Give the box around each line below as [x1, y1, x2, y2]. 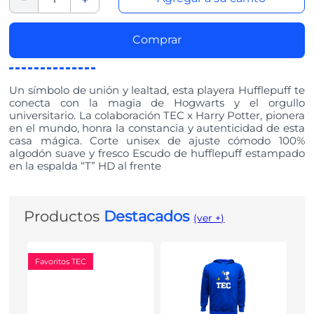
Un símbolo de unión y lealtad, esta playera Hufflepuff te [9, 83, 305, 97]
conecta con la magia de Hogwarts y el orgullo [9, 96, 305, 110]
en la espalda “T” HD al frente [9, 159, 162, 173]
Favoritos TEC [35, 257, 87, 267]
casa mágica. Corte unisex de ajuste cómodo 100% [9, 134, 305, 148]
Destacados [104, 207, 190, 226]
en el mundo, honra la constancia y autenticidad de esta [9, 121, 305, 135]
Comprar [132, 33, 182, 46]
